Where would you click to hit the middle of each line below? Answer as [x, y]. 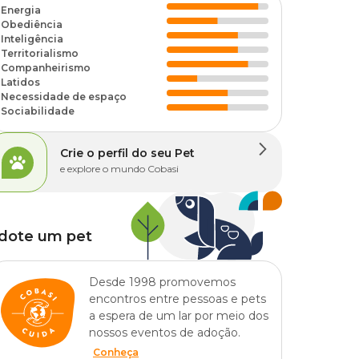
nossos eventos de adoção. [165, 333]
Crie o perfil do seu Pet [127, 153]
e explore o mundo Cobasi [119, 169]
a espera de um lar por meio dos [179, 316]
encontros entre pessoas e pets [177, 299]
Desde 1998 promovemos [162, 282]
